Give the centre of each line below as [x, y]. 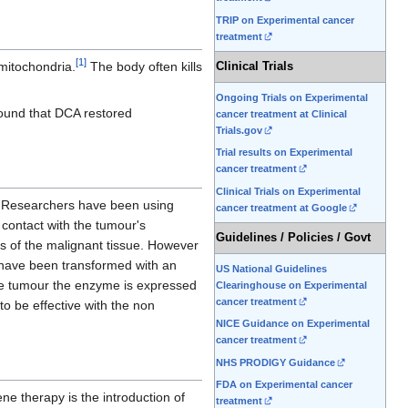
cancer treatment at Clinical [281, 114]
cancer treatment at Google [281, 207]
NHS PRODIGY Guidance [275, 362]
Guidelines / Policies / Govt [293, 238]
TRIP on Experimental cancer [285, 20]
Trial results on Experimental [284, 153]
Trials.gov [239, 131]
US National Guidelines [271, 269]
